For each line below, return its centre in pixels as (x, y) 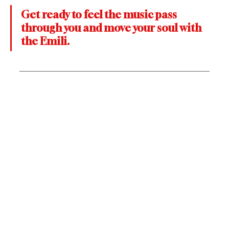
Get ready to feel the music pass (100, 14)
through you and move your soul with (112, 28)
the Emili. (45, 41)
